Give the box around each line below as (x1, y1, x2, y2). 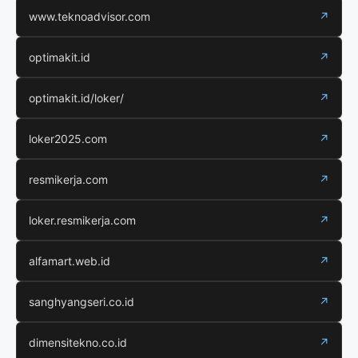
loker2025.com (29, 131, 107, 145)
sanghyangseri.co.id (29, 294, 134, 308)
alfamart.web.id (29, 253, 110, 268)
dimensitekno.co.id (29, 335, 127, 349)
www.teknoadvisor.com (29, 9, 150, 23)
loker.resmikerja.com (29, 213, 136, 227)
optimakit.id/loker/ (29, 90, 124, 105)
